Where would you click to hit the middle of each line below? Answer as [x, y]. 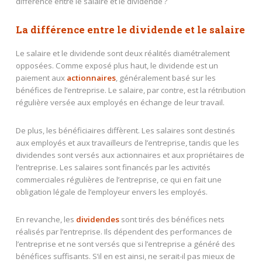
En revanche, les [46, 220]
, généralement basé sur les [166, 77]
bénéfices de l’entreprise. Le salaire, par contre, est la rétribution [130, 90]
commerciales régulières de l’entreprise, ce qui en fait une [118, 179]
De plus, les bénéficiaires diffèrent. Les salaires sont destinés [125, 130]
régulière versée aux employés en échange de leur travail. [120, 102]
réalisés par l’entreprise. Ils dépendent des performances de [124, 232]
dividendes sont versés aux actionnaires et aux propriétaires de [130, 155]
